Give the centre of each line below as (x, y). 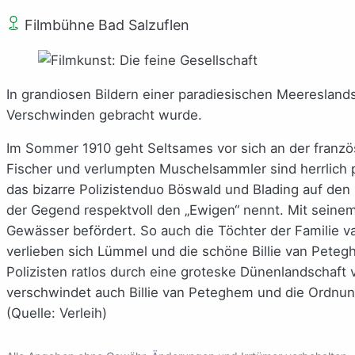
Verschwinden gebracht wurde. (104, 115)
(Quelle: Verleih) (57, 313)
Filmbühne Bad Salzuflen (105, 25)
